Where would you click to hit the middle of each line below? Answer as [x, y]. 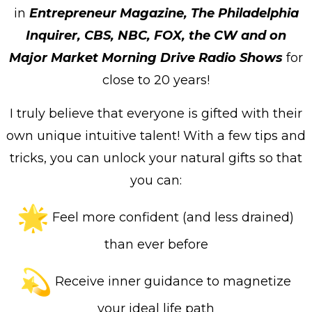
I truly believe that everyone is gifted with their [156, 113]
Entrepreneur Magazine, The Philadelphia [164, 13]
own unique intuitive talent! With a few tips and [156, 135]
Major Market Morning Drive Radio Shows [146, 57]
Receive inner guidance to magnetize [171, 281]
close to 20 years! [156, 80]
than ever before [156, 244]
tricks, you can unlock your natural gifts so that [156, 158]
